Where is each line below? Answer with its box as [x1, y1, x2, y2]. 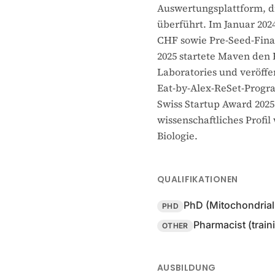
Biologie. [157, 129, 198, 142]
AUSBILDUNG [157, 261, 216, 274]
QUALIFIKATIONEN [157, 173, 238, 185]
